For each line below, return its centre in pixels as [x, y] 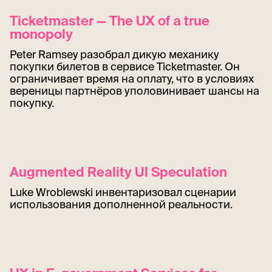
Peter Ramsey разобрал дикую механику [114, 54]
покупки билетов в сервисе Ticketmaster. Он [125, 66]
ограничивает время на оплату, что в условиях [132, 78]
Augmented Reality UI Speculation [118, 171]
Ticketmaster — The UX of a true [110, 20]
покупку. [32, 103]
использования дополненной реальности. [121, 204]
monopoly [41, 33]
